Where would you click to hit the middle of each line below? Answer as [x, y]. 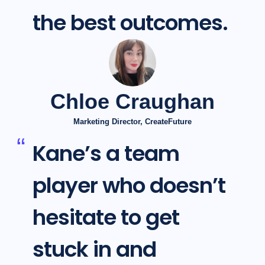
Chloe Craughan [132, 102]
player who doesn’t [129, 186]
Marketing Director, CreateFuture [132, 122]
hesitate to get [106, 218]
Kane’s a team [106, 154]
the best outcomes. [130, 23]
